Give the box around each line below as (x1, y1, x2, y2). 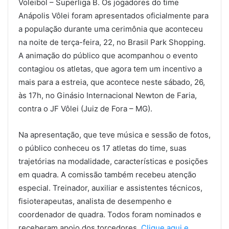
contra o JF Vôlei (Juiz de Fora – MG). (18, 104, 152, 114)
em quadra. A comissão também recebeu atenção (18, 170, 196, 180)
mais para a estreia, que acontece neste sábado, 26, (18, 77, 205, 87)
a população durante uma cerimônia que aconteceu (18, 24, 203, 34)
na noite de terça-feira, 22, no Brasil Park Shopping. (18, 37, 205, 48)
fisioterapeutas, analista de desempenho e (18, 196, 172, 207)
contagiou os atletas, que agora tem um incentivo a (18, 64, 202, 74)
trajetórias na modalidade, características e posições (18, 156, 208, 167)
